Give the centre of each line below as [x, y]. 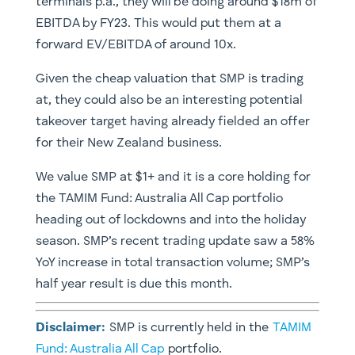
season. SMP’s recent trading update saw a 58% [175, 242]
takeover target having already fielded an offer [172, 122]
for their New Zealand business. [128, 144]
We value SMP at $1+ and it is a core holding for [173, 178]
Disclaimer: [70, 328]
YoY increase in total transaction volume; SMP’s [172, 263]
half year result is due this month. [134, 285]
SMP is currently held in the [189, 328]
